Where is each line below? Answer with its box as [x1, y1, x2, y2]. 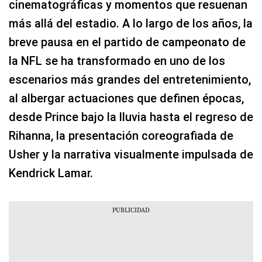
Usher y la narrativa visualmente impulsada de [9, 147, 253, 162]
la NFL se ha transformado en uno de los [9, 54, 225, 68]
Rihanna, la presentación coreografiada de [9, 129, 233, 143]
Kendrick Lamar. [9, 166, 93, 181]
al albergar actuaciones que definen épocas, [9, 91, 244, 106]
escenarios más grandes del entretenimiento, [9, 73, 251, 87]
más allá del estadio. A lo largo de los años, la [9, 16, 253, 31]
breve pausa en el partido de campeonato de [9, 35, 246, 50]
